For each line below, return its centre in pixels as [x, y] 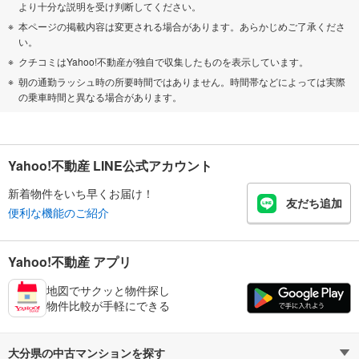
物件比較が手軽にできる [108, 305]
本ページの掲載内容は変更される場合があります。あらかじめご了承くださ [182, 26]
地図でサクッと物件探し [108, 290]
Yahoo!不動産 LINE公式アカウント [110, 165]
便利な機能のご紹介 [58, 213]
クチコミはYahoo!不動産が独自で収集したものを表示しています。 [163, 61]
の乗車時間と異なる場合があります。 [100, 96]
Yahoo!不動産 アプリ [70, 261]
